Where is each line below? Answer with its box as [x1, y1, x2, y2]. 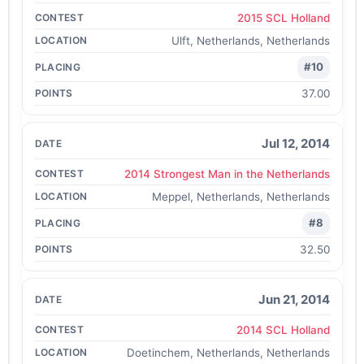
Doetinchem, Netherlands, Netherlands [126, 346, 330, 359]
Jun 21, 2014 [258, 291, 330, 307]
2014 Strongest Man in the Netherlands [123, 167, 330, 180]
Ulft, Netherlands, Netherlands [171, 34, 330, 47]
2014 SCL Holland [236, 323, 330, 336]
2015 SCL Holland [236, 11, 330, 24]
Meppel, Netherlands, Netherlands [151, 190, 330, 203]
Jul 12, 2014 [261, 135, 330, 151]
